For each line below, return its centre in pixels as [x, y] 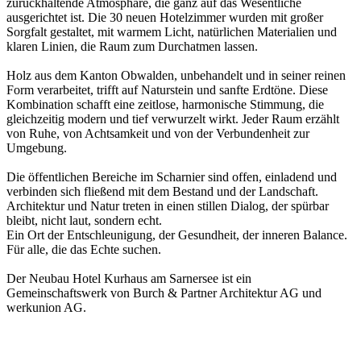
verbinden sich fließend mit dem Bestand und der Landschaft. [162, 191]
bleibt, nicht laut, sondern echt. [84, 220]
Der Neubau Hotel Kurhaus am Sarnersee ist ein [129, 278]
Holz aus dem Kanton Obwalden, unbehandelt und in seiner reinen [176, 75]
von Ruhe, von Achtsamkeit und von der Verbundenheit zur [158, 133]
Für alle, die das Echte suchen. [84, 249]
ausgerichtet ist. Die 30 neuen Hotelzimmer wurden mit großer [165, 17]
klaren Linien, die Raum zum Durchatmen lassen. [132, 46]
